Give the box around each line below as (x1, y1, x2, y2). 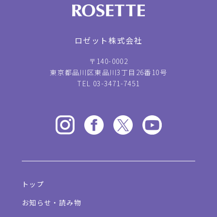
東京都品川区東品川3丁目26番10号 (49, 67, 168, 77)
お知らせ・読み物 (21, 197, 81, 207)
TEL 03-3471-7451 (77, 78, 140, 89)
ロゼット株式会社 (74, 34, 143, 46)
